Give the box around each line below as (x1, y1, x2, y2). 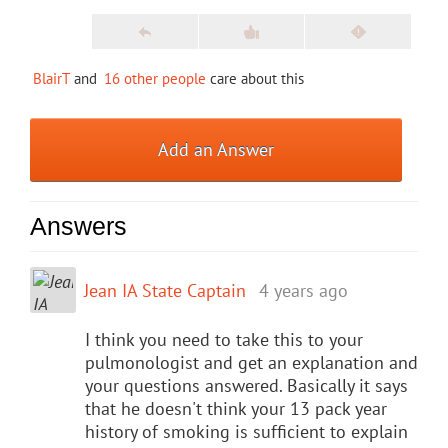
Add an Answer (158, 137, 275, 161)
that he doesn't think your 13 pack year (85, 396, 387, 420)
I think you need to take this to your (85, 327, 363, 351)
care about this (206, 68, 304, 88)
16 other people (104, 68, 206, 88)
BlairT (33, 68, 70, 88)
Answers (30, 211, 127, 240)
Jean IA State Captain (84, 278, 246, 302)
